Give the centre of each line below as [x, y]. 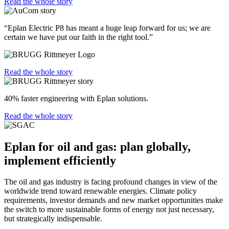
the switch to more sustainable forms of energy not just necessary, [109, 210]
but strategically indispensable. [53, 219]
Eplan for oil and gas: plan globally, [97, 146]
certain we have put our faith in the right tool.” [78, 37]
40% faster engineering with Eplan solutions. [76, 98]
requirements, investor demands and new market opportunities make [113, 200]
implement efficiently [60, 160]
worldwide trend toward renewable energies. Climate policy [100, 191]
